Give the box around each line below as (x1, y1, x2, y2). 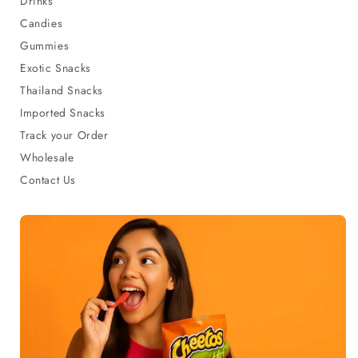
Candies (20, 14, 63, 31)
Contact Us (20, 171, 76, 188)
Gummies (20, 37, 70, 54)
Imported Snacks (20, 104, 105, 121)
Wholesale (20, 149, 74, 165)
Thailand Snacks (20, 82, 103, 98)
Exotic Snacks (20, 59, 91, 76)
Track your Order (20, 126, 109, 143)
